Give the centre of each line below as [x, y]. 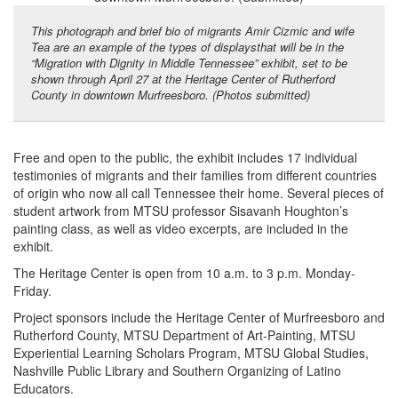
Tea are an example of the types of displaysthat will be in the [187, 46]
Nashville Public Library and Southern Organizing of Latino [177, 370]
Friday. [32, 290]
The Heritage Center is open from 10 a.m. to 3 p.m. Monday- [184, 272]
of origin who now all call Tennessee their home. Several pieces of [199, 192]
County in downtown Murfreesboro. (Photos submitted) [171, 94]
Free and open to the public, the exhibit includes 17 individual [185, 157]
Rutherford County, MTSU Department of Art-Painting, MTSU [184, 334]
